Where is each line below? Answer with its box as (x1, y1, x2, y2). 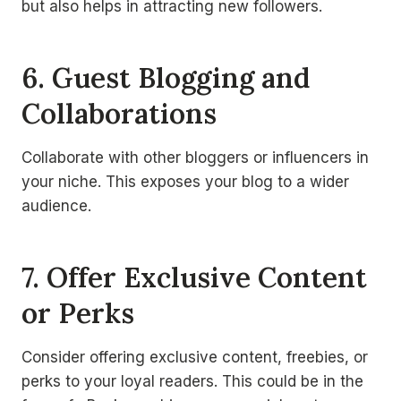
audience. (21, 196, 91, 215)
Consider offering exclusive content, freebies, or (21, 347, 368, 366)
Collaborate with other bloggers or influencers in (21, 148, 369, 166)
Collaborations (21, 96, 217, 131)
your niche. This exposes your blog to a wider (21, 172, 349, 191)
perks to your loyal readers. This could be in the (21, 371, 363, 390)
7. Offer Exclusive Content (21, 260, 367, 294)
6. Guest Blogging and (21, 60, 310, 95)
